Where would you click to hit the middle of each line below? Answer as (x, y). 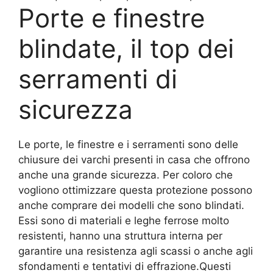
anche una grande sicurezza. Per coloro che (126, 175)
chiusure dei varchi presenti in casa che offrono (134, 160)
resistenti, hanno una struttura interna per (120, 236)
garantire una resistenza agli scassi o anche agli (136, 251)
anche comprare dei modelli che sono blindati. (131, 206)
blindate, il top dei (126, 49)
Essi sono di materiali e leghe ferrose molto (124, 221)
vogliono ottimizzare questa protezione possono (135, 190)
